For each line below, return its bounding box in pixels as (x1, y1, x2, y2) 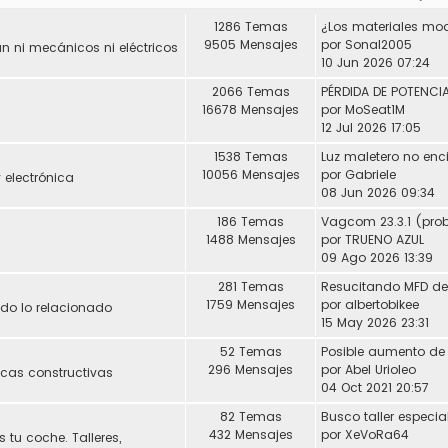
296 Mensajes (208, 360, 293, 378)
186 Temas (217, 212, 284, 230)
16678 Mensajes (202, 100, 299, 118)
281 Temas (217, 277, 284, 295)
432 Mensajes (208, 425, 293, 443)
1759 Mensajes (206, 295, 295, 313)
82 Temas (219, 407, 282, 425)
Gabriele (345, 165, 396, 183)
